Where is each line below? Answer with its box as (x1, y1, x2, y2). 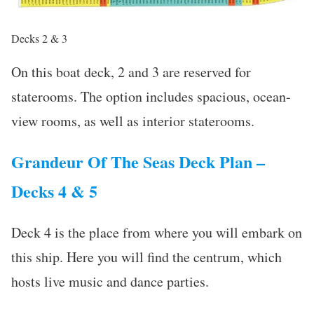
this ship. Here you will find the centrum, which (11, 247, 282, 266)
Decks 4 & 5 (11, 178, 97, 203)
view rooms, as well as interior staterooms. (11, 111, 254, 130)
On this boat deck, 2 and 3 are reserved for (11, 62, 251, 81)
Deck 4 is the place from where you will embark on (11, 222, 302, 242)
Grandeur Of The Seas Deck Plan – (11, 149, 265, 174)
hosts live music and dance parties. (11, 271, 209, 291)
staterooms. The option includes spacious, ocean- (11, 86, 291, 106)
